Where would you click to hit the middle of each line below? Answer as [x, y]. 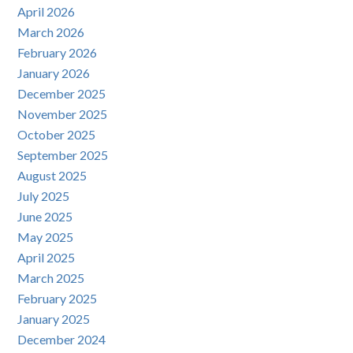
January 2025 [54, 319]
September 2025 [63, 155]
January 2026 [54, 73]
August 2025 [52, 175]
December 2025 [62, 93]
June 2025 [45, 216]
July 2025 [44, 196]
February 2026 [58, 52]
